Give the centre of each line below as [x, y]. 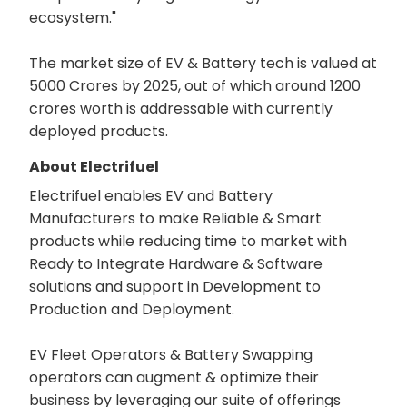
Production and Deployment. [132, 309]
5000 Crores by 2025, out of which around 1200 [195, 85]
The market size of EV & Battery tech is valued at [203, 63]
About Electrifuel [94, 166]
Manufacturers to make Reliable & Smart [175, 218]
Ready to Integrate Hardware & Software [176, 263]
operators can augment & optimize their [174, 377]
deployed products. [99, 131]
